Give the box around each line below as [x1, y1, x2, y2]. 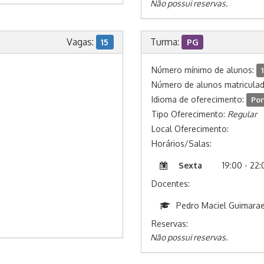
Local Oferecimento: [151, 124, 229, 134]
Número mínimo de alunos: [151, 65, 256, 75]
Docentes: [151, 179, 190, 189]
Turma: [150, 36, 181, 48]
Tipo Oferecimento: [151, 109, 227, 119]
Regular [227, 109, 257, 119]
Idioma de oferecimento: [151, 94, 246, 104]
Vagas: [66, 36, 96, 48]
